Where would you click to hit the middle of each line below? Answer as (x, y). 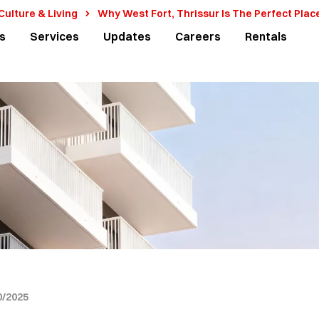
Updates (127, 36)
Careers (198, 36)
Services (55, 36)
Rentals (266, 36)
